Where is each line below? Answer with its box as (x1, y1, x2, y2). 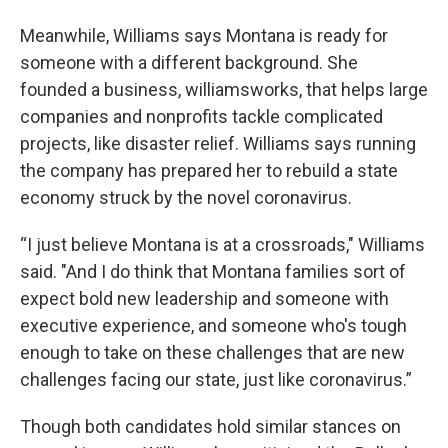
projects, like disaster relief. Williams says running (20, 133, 416, 154)
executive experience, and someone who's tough (20, 315, 407, 336)
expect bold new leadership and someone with (20, 288, 389, 309)
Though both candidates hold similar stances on (20, 416, 401, 437)
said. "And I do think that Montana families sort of (20, 261, 406, 282)
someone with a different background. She (20, 52, 358, 73)
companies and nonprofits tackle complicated (20, 106, 383, 127)
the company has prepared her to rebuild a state (20, 160, 398, 181)
